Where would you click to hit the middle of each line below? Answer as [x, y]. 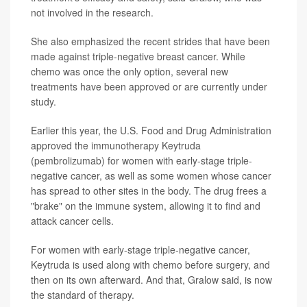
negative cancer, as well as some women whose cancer [151, 175]
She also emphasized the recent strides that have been [150, 41]
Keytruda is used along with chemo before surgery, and [150, 264]
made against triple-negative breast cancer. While [138, 56]
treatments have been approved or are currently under [149, 86]
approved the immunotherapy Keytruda [116, 145]
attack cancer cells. [72, 220]
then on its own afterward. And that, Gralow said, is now [151, 279]
